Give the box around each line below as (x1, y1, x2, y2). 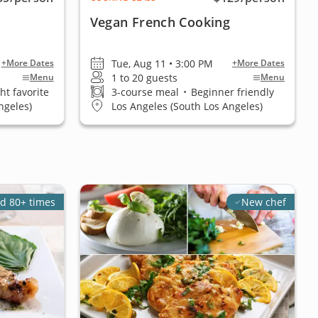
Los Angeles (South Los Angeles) (111, 99, 263, 113)
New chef (241, 195, 286, 209)
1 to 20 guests (111, 70, 177, 84)
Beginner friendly (187, 84, 274, 99)
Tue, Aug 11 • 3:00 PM (111, 56, 213, 70)
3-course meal (111, 84, 182, 99)
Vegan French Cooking (89, 13, 230, 31)
